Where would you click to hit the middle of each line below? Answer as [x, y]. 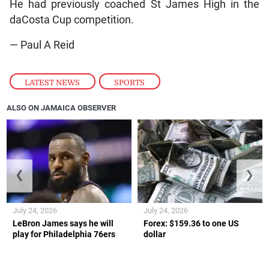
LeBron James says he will [63, 223]
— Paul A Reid [42, 45]
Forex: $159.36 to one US [191, 223]
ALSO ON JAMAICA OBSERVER [62, 108]
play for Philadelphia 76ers [64, 234]
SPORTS [130, 82]
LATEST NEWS [53, 82]
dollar [155, 234]
